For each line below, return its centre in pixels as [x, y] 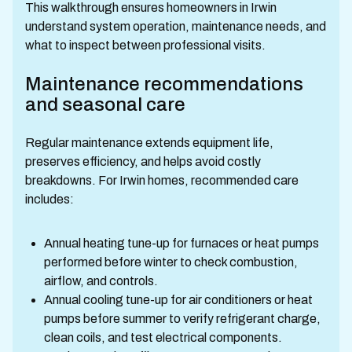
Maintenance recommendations [164, 84]
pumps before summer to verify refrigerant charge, [182, 319]
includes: [49, 199]
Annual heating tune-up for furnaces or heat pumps [181, 243]
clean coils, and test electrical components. [163, 337]
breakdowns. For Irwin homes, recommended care [162, 180]
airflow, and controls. [101, 281]
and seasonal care [105, 104]
